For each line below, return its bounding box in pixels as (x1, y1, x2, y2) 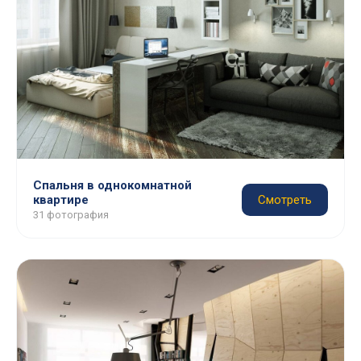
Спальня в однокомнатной (33, 178, 192, 193)
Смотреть (258, 193, 312, 207)
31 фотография (33, 209, 109, 221)
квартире (33, 193, 89, 207)
